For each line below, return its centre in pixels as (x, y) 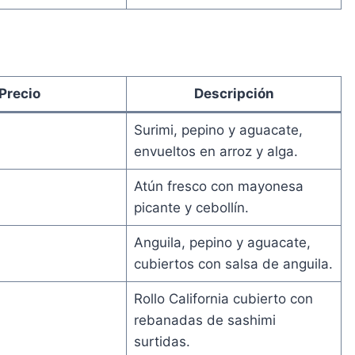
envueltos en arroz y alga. (216, 151)
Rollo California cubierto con (223, 298)
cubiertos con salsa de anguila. (233, 263)
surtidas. (162, 341)
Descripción (234, 93)
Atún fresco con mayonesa (218, 186)
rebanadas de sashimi (204, 320)
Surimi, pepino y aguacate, (218, 130)
